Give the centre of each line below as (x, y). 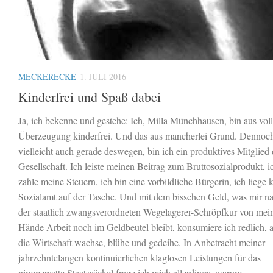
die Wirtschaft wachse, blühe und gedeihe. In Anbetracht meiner (142, 242)
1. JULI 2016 (103, 76)
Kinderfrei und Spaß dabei (90, 96)
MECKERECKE (47, 76)
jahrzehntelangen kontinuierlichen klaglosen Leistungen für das (140, 257)
